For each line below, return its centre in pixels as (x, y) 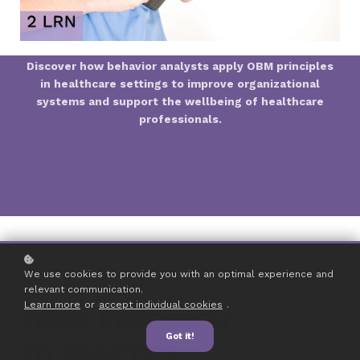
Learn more (52, 305)
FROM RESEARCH (124, 321)
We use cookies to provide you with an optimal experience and (179, 274)
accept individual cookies (161, 305)
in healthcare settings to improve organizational (180, 83)
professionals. (180, 119)
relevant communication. (84, 289)
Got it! (180, 336)
